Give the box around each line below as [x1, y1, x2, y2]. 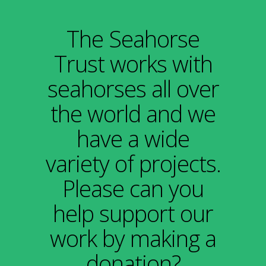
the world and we [50, 97, 216, 129]
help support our [53, 197, 213, 229]
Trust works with [53, 47, 213, 79]
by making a [102, 222, 216, 254]
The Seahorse [66, 23, 199, 54]
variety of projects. [45, 147, 221, 179]
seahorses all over [47, 72, 219, 104]
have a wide [77, 122, 189, 154]
